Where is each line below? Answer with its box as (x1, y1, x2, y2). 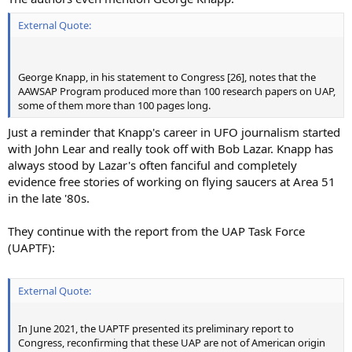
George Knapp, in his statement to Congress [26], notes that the (18, 70, 316, 85)
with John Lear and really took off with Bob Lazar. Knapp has (8, 140, 333, 156)
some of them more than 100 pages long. (18, 98, 211, 113)
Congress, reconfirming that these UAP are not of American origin (18, 335, 325, 350)
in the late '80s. (8, 189, 90, 206)
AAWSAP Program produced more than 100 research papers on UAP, (18, 84, 335, 99)
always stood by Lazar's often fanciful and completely (8, 156, 297, 173)
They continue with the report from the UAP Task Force (8, 222, 305, 239)
